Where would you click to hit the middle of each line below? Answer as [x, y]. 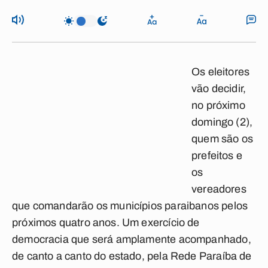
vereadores [219, 189]
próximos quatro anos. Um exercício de [106, 223]
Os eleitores [221, 72]
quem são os [222, 139]
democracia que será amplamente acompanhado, [132, 239]
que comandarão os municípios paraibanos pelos [130, 206]
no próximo [218, 105]
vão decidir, [219, 89]
